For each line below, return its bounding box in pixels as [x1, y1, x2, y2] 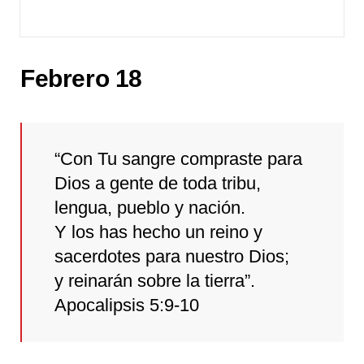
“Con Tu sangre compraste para [54, 148, 302, 169]
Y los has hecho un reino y [54, 221, 262, 242]
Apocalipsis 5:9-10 [54, 294, 199, 315]
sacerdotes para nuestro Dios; [54, 245, 289, 266]
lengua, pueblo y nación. [54, 197, 245, 218]
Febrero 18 [20, 64, 142, 92]
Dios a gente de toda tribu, [54, 172, 261, 193]
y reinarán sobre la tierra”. [54, 270, 255, 291]
